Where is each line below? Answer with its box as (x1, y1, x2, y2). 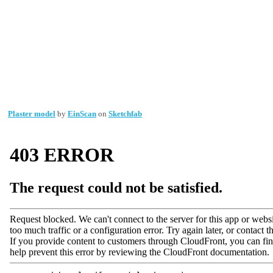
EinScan (68, 108, 96, 118)
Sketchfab (108, 108, 142, 118)
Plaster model (8, 108, 55, 118)
